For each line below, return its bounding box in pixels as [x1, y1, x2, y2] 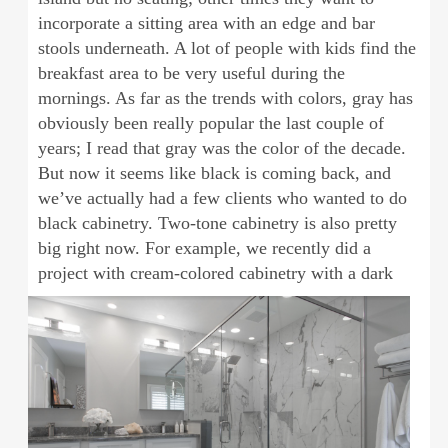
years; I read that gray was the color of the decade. [37, 137, 406, 158]
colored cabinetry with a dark [179, 262, 393, 283]
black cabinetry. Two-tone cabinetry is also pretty [37, 212, 397, 233]
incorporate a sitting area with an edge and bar [37, 12, 375, 33]
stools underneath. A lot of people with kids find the [37, 37, 416, 58]
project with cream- [37, 262, 180, 283]
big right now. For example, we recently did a [37, 237, 371, 258]
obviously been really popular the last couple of [37, 112, 384, 133]
